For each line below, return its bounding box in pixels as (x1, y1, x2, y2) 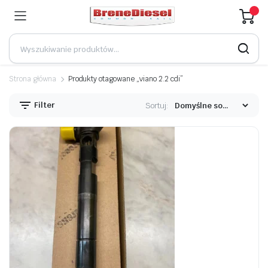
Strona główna (9, 74, 56, 84)
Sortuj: (145, 100, 169, 111)
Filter (32, 99, 55, 110)
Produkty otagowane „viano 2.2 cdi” (68, 74, 183, 84)
